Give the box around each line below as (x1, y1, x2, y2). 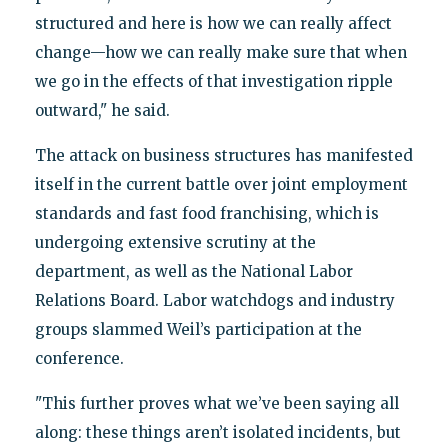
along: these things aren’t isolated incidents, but (34, 423, 401, 443)
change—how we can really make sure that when (34, 43, 407, 63)
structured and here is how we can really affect (34, 14, 392, 34)
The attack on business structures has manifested (34, 146, 413, 166)
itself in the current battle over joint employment (34, 175, 408, 195)
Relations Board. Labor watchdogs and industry (34, 291, 395, 311)
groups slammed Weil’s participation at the (34, 320, 362, 340)
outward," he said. (34, 101, 170, 121)
